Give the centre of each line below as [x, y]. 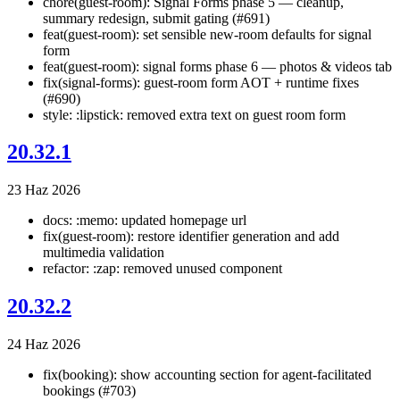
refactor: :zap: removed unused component [162, 269]
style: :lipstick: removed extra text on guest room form [194, 114]
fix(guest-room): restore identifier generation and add [191, 237]
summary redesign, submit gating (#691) [156, 18]
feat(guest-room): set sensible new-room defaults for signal [207, 34]
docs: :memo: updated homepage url [145, 221]
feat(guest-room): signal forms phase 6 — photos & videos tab [217, 66]
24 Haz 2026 [44, 345]
